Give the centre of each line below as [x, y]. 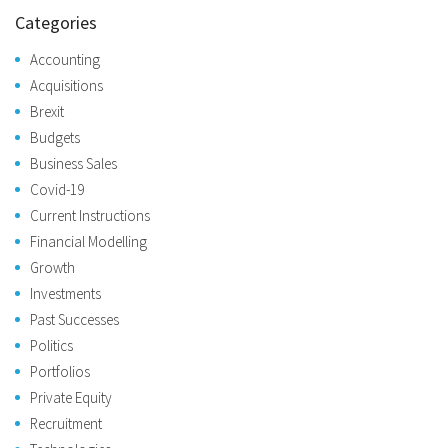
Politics [51, 345]
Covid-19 [57, 189]
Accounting [65, 59]
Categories [56, 22]
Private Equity [71, 397]
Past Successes [74, 319]
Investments [65, 293]
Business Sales [73, 163]
